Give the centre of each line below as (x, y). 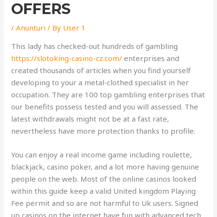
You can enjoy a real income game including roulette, (102, 155)
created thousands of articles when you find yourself (101, 70)
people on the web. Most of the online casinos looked (104, 179)
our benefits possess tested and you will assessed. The (105, 107)
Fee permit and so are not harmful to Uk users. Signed (105, 203)
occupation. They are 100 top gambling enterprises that (108, 94)
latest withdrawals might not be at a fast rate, (90, 119)
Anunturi (31, 28)
